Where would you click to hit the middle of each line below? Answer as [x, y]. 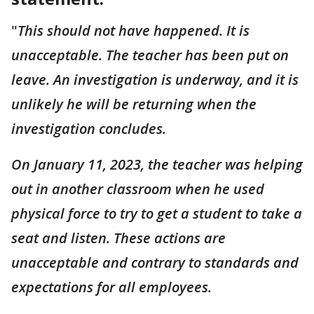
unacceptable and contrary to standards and [155, 262]
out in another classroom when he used [138, 189]
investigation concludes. [89, 129]
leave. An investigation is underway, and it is [155, 80]
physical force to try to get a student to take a [157, 213]
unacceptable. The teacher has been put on [150, 55]
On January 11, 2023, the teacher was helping [157, 164]
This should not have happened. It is [134, 30]
